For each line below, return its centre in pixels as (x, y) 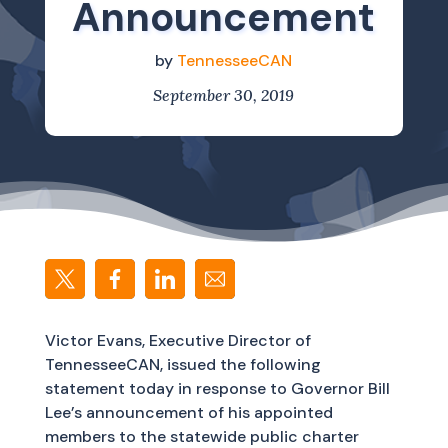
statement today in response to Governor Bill (217, 388)
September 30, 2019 (224, 95)
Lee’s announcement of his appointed (188, 412)
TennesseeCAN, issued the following (182, 364)
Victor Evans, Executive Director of (177, 340)
